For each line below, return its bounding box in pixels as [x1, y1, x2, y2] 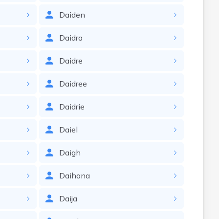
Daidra [59, 33, 83, 43]
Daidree [59, 79, 87, 88]
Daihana [59, 171, 90, 180]
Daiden [59, 10, 85, 20]
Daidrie [59, 102, 85, 111]
